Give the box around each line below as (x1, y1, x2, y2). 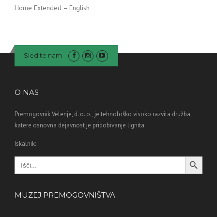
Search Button (185, 152, 203, 161)
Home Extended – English (15, 3, 90, 13)
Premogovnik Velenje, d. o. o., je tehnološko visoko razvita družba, (15, 110, 191, 119)
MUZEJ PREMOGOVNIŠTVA (15, 190, 115, 200)
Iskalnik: (15, 139, 36, 148)
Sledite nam (23, 51, 62, 60)
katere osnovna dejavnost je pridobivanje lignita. (15, 121, 146, 130)
